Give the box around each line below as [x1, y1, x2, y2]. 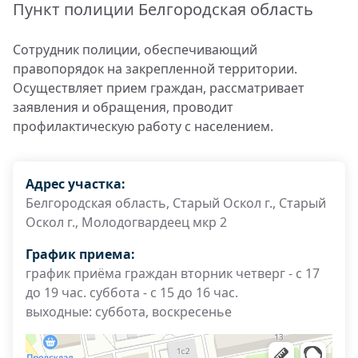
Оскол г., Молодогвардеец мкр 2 [26, 213, 227, 231]
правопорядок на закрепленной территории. [13, 60, 297, 78]
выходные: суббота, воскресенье [26, 303, 232, 320]
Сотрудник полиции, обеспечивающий [13, 41, 257, 58]
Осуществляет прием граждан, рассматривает [13, 79, 304, 97]
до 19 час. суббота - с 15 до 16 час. [26, 284, 238, 301]
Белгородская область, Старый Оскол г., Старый [26, 194, 326, 212]
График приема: [26, 245, 135, 263]
